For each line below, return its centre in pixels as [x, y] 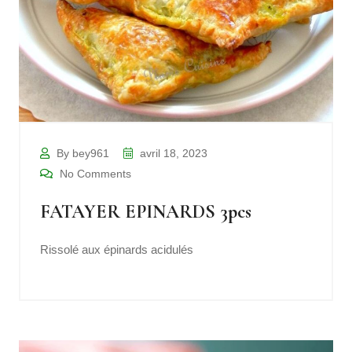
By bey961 [81, 154]
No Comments [94, 174]
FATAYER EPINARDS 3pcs [146, 212]
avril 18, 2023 [172, 154]
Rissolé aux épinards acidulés [117, 250]
